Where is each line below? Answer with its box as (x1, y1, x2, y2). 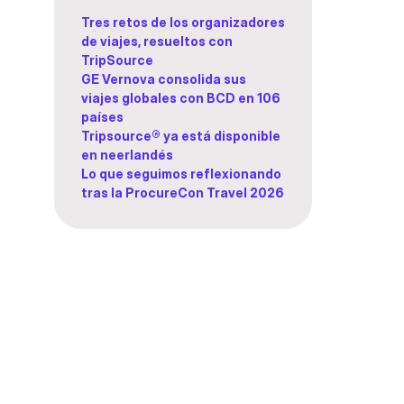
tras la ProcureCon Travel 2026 (81, 185, 284, 200)
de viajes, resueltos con (81, 33, 233, 49)
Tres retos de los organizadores (81, 14, 285, 30)
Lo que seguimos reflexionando (81, 166, 281, 181)
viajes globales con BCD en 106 (81, 90, 280, 106)
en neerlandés (81, 147, 173, 162)
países (81, 109, 124, 124)
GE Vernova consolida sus (81, 71, 246, 87)
